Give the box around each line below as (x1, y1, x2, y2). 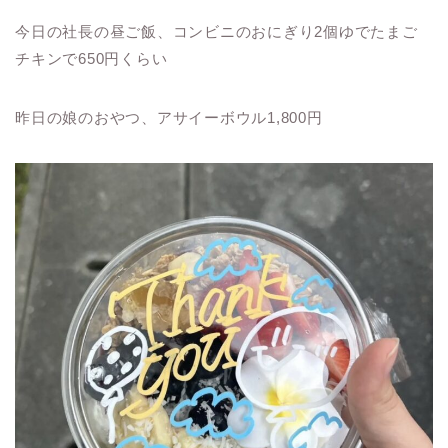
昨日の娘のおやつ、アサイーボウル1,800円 (15, 109, 323, 127)
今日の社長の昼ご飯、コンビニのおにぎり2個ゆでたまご (15, 23, 418, 41)
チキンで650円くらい (15, 50, 168, 68)
